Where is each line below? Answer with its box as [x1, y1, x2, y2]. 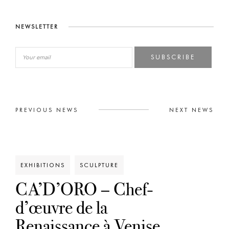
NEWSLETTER [15, 23, 58, 31]
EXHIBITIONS [20, 162, 65, 169]
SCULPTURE [80, 162, 119, 169]
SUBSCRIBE [151, 53, 196, 61]
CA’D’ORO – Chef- [15, 178, 153, 201]
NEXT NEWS [169, 106, 214, 114]
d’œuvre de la [15, 196, 107, 219]
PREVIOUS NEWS [15, 106, 78, 114]
